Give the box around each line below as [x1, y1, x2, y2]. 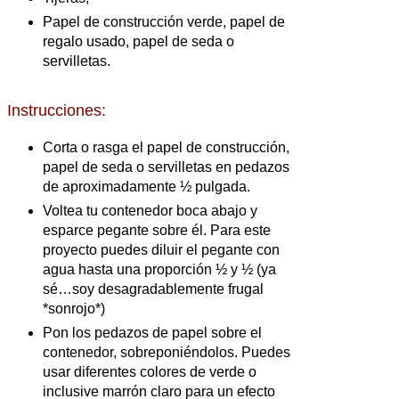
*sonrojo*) [43, 301, 105, 317]
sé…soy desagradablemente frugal [43, 281, 264, 297]
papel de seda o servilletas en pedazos [43, 159, 289, 175]
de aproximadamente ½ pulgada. [43, 179, 250, 195]
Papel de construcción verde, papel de [43, 14, 285, 30]
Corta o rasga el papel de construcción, [43, 140, 289, 156]
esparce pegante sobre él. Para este [43, 223, 271, 239]
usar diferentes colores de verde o [43, 364, 256, 380]
